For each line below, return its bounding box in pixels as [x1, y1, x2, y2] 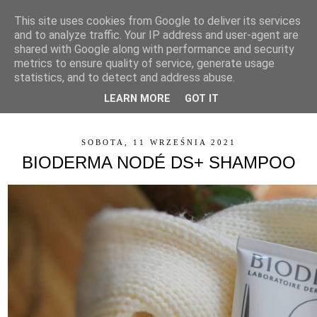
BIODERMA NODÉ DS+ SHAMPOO [21, 153, 296, 173]
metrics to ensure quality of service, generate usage [14, 57, 275, 70]
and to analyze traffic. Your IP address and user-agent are [14, 28, 299, 42]
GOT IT [185, 93, 219, 105]
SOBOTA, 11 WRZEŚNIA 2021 [81, 138, 236, 147]
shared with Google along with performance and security [14, 42, 294, 56]
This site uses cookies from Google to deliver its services [14, 14, 301, 28]
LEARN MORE [104, 93, 171, 105]
